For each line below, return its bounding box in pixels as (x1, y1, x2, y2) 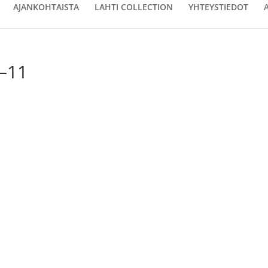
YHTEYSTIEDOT (188, 1, 248, 13)
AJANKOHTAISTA (13, 1, 79, 13)
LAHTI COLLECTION (95, 1, 173, 13)
